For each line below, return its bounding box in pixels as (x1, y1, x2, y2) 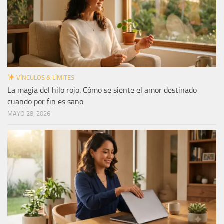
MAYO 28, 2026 (7, 110, 50, 118)
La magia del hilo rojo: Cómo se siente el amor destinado (7, 85, 197, 95)
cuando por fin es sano (7, 97, 83, 107)
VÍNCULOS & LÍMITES (14, 74, 74, 82)
